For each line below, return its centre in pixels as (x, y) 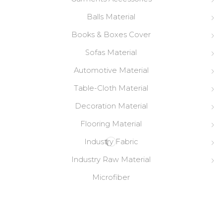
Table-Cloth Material (111, 88)
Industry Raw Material (111, 160)
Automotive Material (111, 71)
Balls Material (111, 17)
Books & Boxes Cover (111, 35)
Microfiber (111, 178)
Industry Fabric (111, 142)
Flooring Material (111, 124)
